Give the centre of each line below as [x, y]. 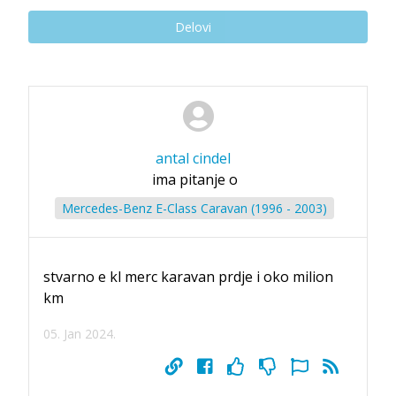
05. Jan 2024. [80, 333]
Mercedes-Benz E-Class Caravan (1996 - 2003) [194, 208]
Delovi [193, 27]
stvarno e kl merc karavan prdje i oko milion [188, 276]
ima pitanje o [194, 179]
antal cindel [193, 158]
